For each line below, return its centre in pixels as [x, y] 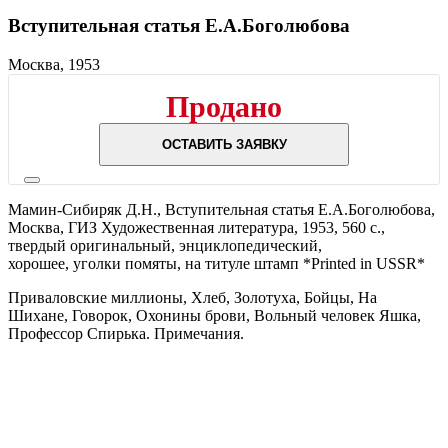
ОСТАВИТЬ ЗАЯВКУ [224, 144]
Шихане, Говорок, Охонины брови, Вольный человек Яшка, [214, 315]
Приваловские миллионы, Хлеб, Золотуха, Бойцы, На [192, 297]
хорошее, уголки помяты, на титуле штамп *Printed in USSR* [216, 263]
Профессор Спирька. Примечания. [126, 333]
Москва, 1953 [54, 64]
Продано [224, 106]
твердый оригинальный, [93, 245]
